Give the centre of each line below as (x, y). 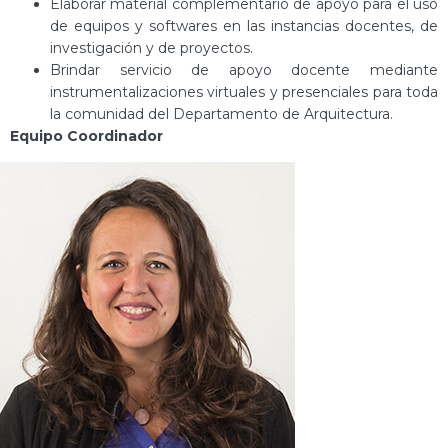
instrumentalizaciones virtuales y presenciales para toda (244, 92)
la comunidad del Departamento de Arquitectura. (221, 114)
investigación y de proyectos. (151, 48)
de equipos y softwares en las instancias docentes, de (244, 26)
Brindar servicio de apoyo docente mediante (244, 70)
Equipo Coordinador (86, 136)
